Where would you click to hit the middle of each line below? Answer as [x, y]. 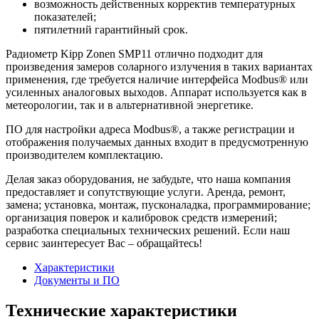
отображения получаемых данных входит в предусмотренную [157, 142]
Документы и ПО [77, 280]
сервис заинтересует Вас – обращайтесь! [104, 243]
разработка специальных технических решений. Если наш [148, 230]
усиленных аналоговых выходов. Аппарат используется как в [156, 92]
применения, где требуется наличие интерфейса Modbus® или [157, 79]
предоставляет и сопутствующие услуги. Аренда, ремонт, [146, 192]
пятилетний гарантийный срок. [111, 29]
